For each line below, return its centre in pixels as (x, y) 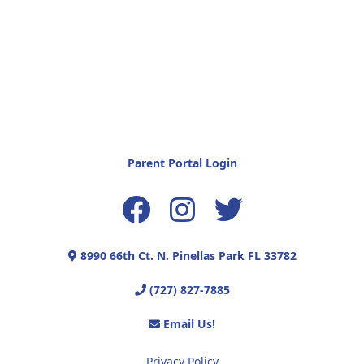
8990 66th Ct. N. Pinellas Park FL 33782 (186, 256)
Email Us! (188, 324)
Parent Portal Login (182, 163)
